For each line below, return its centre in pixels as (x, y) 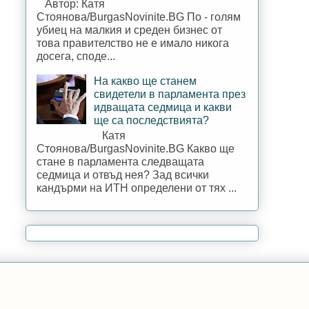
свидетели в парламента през (170, 94)
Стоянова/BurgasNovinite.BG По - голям (139, 17)
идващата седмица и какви (163, 107)
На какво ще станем (146, 81)
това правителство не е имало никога (133, 43)
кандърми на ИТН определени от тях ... (137, 188)
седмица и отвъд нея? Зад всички (123, 175)
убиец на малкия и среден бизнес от (129, 30)
